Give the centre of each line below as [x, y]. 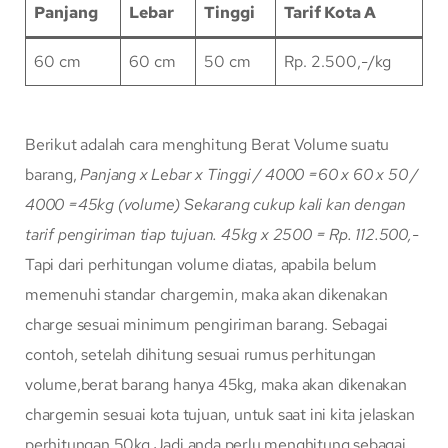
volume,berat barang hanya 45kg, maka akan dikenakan [216, 385]
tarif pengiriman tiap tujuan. [121, 235]
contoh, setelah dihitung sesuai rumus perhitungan [201, 355]
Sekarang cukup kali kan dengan [295, 205]
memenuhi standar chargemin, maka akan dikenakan [206, 295]
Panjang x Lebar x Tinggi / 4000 [192, 175]
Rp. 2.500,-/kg [337, 62]
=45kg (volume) [124, 205]
